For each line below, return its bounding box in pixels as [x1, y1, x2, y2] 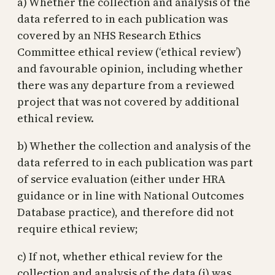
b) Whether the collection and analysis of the [17, 137, 251, 153]
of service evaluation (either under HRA [17, 171, 225, 187]
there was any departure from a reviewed [17, 77, 234, 93]
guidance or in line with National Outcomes [17, 187, 244, 203]
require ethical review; [17, 220, 138, 236]
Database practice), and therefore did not [17, 204, 234, 220]
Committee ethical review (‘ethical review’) [17, 44, 241, 60]
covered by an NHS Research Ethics [17, 27, 201, 43]
